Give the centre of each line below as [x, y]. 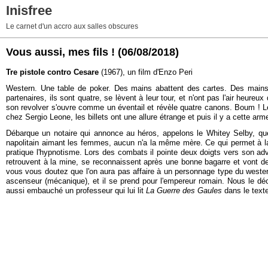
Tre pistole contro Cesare [52, 72]
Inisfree [29, 10]
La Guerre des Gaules [184, 191]
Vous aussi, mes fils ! [60, 52]
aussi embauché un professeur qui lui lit [76, 191]
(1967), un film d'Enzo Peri [146, 72]
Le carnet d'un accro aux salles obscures [72, 26]
